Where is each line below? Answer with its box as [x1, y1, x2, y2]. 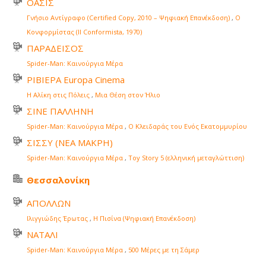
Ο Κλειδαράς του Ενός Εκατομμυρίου [128, 122, 247, 131]
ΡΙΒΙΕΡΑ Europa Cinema [27, 74, 125, 86]
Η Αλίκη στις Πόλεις [27, 90, 90, 100]
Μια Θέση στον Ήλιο [95, 90, 160, 100]
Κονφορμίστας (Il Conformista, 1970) [27, 27, 142, 37]
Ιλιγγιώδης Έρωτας [27, 214, 88, 223]
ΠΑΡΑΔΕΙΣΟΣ [27, 42, 84, 55]
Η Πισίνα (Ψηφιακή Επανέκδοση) [93, 214, 195, 223]
